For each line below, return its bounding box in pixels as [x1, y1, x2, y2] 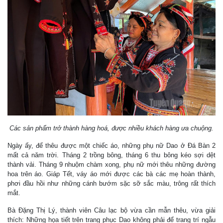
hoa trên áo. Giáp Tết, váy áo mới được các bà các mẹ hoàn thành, [7, 170, 216, 178]
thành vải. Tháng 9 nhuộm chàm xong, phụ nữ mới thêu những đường [7, 161, 216, 169]
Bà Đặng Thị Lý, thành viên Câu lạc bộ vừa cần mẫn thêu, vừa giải [7, 207, 216, 215]
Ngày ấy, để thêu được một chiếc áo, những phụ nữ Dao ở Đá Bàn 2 [7, 142, 216, 150]
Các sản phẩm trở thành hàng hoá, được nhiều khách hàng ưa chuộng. [9, 124, 214, 132]
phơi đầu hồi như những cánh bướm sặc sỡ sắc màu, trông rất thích [7, 180, 216, 188]
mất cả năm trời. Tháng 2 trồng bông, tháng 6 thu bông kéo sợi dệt [7, 151, 216, 159]
